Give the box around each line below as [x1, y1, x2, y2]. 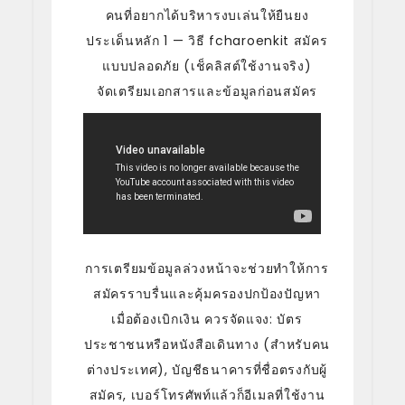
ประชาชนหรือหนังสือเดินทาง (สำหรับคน [83, 334, 331, 353]
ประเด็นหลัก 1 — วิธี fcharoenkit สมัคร [86, 32, 328, 50]
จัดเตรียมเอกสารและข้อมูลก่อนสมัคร [97, 82, 317, 100]
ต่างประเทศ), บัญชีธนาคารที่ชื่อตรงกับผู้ [87, 360, 327, 379]
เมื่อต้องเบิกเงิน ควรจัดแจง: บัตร [111, 309, 303, 328]
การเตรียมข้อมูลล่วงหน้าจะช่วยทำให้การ [85, 259, 329, 278]
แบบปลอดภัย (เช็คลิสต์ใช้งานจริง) [102, 57, 312, 75]
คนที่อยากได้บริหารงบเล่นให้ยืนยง [105, 6, 309, 24]
